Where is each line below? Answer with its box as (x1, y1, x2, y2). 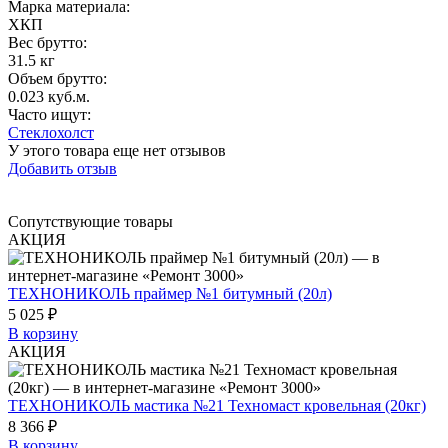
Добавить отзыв (8, 159, 117, 177)
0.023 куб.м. (8, 87, 90, 105)
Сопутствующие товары (8, 212, 173, 230)
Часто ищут (8, 105, 87, 123)
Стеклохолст (8, 123, 94, 141)
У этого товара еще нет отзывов (8, 141, 226, 159)
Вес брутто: (8, 33, 87, 51)
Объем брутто (8, 69, 103, 87)
